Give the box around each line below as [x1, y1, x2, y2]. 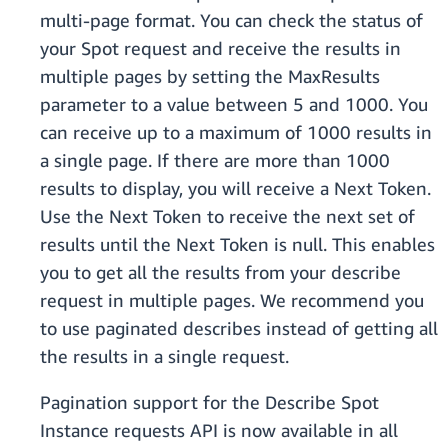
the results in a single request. [40, 345, 289, 368]
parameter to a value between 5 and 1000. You [40, 93, 428, 116]
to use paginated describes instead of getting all [40, 317, 438, 340]
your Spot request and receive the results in [40, 37, 401, 60]
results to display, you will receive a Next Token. [40, 177, 431, 200]
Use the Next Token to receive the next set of [40, 205, 415, 228]
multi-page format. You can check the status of [40, 9, 423, 32]
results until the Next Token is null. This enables [40, 233, 435, 256]
